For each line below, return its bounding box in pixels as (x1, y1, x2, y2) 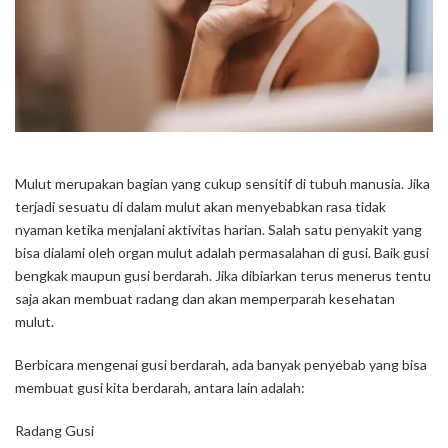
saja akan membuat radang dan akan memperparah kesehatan (15, 290, 395, 308)
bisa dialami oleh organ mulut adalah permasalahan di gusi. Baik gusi (15, 244, 429, 262)
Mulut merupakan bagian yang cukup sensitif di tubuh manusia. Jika (15, 175, 430, 193)
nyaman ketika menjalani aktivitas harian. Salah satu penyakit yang (15, 221, 422, 239)
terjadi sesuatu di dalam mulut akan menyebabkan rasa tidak (15, 198, 386, 216)
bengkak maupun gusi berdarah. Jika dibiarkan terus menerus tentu (15, 267, 431, 285)
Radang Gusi (15, 422, 94, 440)
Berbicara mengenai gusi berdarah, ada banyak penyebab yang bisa (15, 356, 427, 374)
